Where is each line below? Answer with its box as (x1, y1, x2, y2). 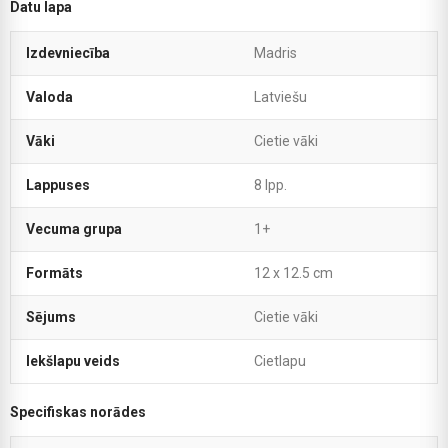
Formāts (26, 264, 83, 281)
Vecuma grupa (26, 220, 122, 237)
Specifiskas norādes (10, 403, 146, 420)
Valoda (26, 88, 73, 105)
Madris (254, 44, 297, 61)
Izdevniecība (26, 44, 110, 61)
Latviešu (254, 88, 307, 105)
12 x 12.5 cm (254, 264, 333, 281)
